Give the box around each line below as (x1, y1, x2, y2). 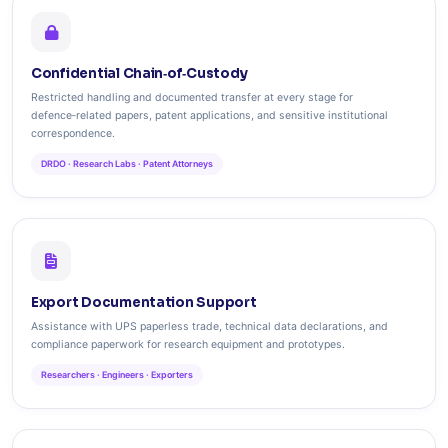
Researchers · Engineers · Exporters (41, 369, 193, 380)
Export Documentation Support (31, 294, 257, 311)
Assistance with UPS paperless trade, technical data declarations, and (31, 320, 388, 333)
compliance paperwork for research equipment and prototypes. (31, 338, 345, 351)
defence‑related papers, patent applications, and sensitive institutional (31, 109, 388, 122)
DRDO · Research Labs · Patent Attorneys (41, 158, 213, 169)
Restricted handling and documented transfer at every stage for (31, 91, 353, 104)
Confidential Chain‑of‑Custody (31, 65, 248, 82)
